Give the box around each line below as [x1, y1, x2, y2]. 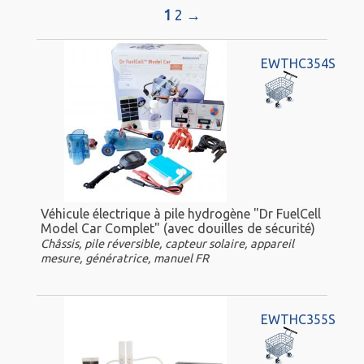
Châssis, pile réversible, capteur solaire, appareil [41, 236, 294, 250]
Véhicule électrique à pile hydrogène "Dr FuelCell [41, 206, 321, 221]
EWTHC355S [260, 312, 336, 327]
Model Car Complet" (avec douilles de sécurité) [41, 220, 315, 236]
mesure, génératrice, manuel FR [41, 251, 209, 265]
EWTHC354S [260, 56, 336, 71]
